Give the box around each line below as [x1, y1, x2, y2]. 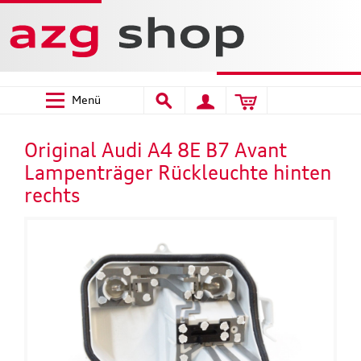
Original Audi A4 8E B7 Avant [24, 137, 287, 162]
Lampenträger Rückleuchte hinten [24, 160, 331, 185]
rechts [24, 182, 81, 207]
